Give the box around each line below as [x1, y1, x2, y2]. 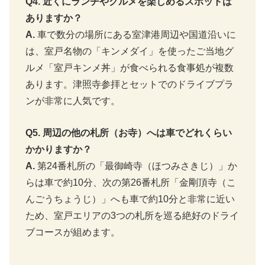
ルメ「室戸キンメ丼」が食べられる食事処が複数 [25, 63, 234, 73]
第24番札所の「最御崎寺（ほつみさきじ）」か [35, 160, 237, 171]
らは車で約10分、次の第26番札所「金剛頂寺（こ [25, 177, 236, 188]
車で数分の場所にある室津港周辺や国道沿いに [35, 30, 236, 40]
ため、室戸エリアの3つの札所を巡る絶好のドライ [25, 210, 239, 221]
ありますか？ [25, 13, 82, 24]
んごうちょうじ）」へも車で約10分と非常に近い [25, 193, 235, 204]
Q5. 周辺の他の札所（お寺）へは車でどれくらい [25, 127, 232, 138]
